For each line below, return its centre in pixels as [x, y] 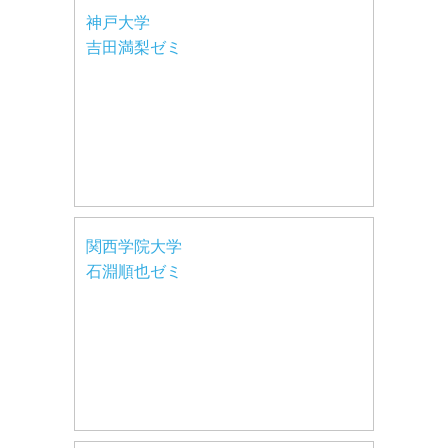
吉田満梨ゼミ [134, 47]
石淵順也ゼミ [134, 271]
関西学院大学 [134, 246]
